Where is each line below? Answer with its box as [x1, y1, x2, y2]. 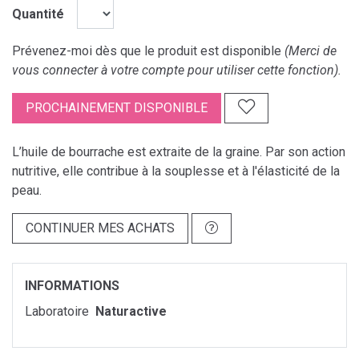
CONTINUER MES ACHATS [26, 220, 175, 236]
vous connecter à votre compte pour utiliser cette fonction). [12, 63, 341, 78]
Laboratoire [25, 304, 92, 319]
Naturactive [95, 304, 167, 319]
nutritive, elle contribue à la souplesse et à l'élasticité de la [12, 163, 340, 179]
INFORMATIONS [25, 278, 119, 293]
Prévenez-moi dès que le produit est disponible [12, 43, 281, 58]
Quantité [12, 6, 64, 22]
